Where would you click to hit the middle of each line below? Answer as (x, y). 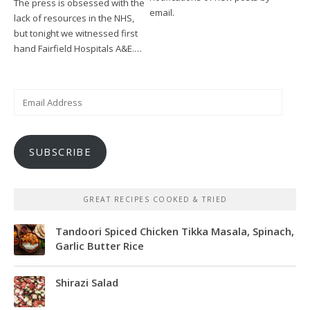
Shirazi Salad (87, 282)
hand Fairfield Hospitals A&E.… (78, 49)
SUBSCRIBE (60, 152)
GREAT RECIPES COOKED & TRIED (155, 200)
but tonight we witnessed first (76, 34)
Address (31, 111)
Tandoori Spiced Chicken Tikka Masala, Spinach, (175, 231)
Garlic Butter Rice (100, 246)
